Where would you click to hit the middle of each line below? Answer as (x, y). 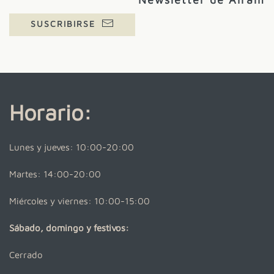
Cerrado (26, 254)
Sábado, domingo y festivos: (69, 228)
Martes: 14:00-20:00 (55, 174)
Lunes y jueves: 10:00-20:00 (72, 147)
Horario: (50, 112)
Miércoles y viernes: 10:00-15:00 (80, 201)
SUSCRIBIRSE (63, 23)
